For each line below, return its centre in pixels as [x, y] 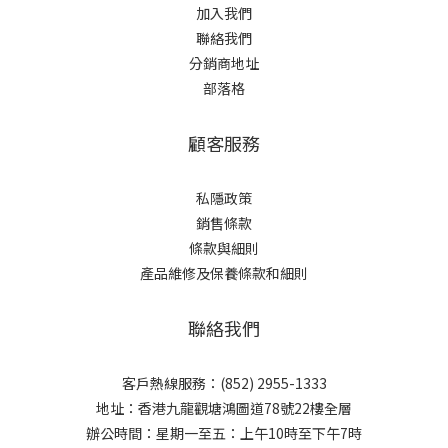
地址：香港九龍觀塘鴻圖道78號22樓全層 [224, 408]
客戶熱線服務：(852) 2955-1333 [224, 383]
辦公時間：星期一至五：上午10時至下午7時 [224, 433]
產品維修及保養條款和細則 [224, 273]
